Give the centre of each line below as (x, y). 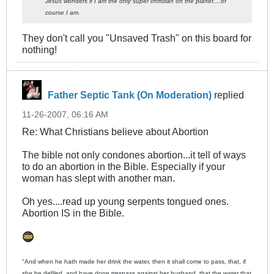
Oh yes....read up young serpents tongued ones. (125, 202)
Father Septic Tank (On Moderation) (130, 95)
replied (228, 95)
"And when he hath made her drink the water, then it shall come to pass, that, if (134, 262)
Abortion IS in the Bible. (73, 213)
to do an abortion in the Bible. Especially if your (124, 167)
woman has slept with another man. (98, 178)
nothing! (39, 50)
